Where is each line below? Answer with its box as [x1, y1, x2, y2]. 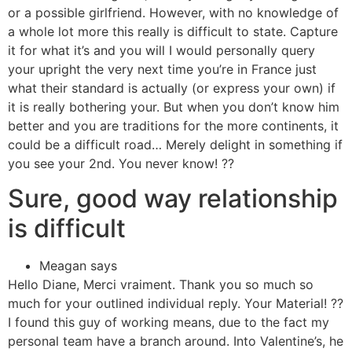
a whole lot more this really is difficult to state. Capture [8, 24, 338, 39]
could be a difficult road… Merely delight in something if [8, 137, 343, 152]
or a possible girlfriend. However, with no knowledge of [8, 5, 339, 20]
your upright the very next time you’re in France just [8, 61, 317, 77]
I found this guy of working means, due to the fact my [8, 314, 329, 331]
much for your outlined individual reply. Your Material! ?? [8, 295, 343, 312]
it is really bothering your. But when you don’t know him [8, 99, 339, 115]
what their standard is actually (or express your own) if [8, 80, 335, 96]
